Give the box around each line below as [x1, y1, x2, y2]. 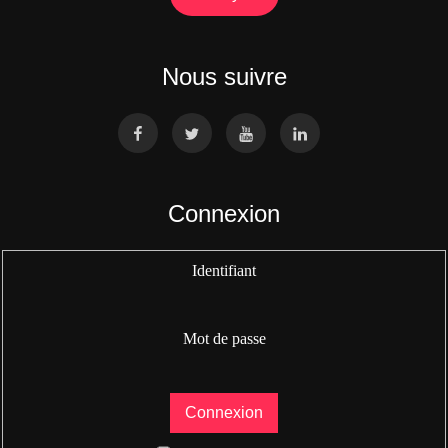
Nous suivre [161, 63, 287, 91]
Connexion [168, 200, 280, 228]
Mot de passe [182, 329, 266, 347]
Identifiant [192, 261, 256, 279]
